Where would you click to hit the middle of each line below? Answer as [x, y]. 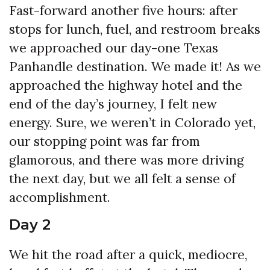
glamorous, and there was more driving [126, 160]
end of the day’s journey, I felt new [113, 104]
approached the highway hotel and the [126, 86]
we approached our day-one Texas [114, 48]
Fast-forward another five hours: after [123, 11]
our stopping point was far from [105, 142]
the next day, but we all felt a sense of [122, 179]
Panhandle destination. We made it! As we [135, 67]
